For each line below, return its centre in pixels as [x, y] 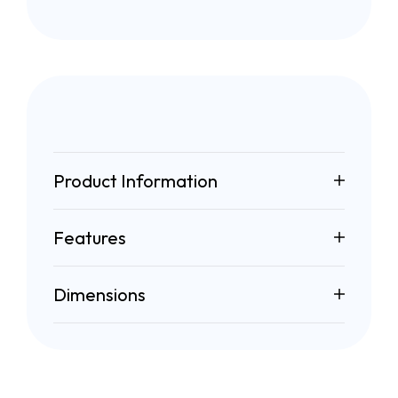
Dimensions [99, 294]
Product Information [135, 180]
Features [90, 237]
